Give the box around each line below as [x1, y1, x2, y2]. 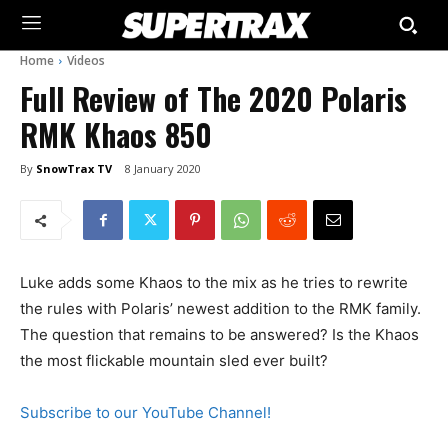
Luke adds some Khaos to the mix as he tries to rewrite [20, 273, 408, 293]
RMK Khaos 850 [20, 112, 212, 157]
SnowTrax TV [36, 160, 112, 176]
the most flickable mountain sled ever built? [20, 351, 328, 371]
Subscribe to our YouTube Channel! [20, 403, 271, 423]
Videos [67, 52, 105, 69]
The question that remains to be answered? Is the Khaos [20, 325, 419, 345]
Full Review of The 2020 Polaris [20, 76, 407, 121]
